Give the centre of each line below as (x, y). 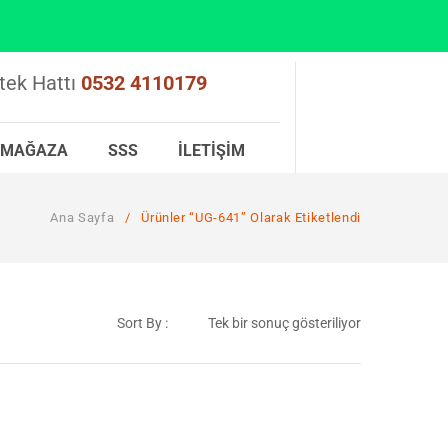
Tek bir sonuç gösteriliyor (284, 323)
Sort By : (142, 323)
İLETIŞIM (211, 150)
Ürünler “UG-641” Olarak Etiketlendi (249, 217)
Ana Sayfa (82, 217)
